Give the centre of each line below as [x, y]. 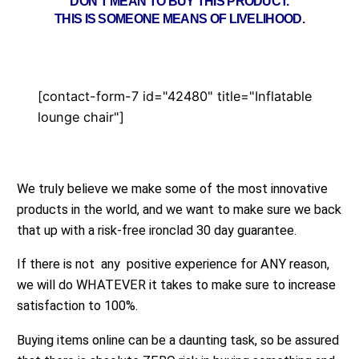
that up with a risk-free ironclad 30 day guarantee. [157, 230]
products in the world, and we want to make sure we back [179, 209]
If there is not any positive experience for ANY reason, [173, 264]
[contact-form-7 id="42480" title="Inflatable [175, 96]
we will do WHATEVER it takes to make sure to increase [176, 285]
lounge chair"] [81, 117]
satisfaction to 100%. [77, 306]
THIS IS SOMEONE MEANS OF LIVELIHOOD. [179, 18]
